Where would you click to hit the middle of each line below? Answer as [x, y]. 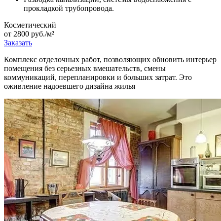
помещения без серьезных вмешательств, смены [85, 69]
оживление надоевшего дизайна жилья [70, 86]
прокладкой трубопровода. [69, 8]
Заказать [18, 43]
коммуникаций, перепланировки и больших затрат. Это [98, 77]
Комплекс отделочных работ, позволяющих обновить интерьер [110, 60]
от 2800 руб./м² [29, 34]
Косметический [30, 25]
